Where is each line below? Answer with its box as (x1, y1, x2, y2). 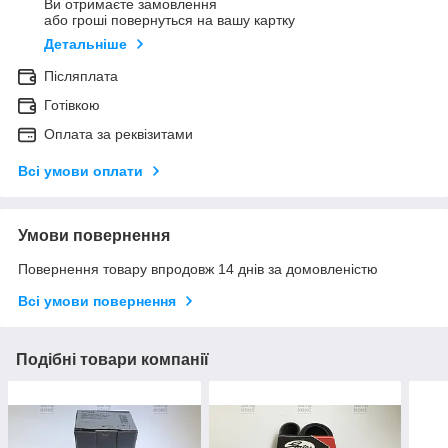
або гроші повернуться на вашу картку (44, 12, 295, 29)
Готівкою (44, 97, 100, 114)
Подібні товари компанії (16, 351, 209, 369)
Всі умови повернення (18, 293, 176, 310)
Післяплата (44, 68, 118, 85)
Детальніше (44, 36, 127, 53)
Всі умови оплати (18, 163, 143, 180)
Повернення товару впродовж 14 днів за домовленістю (18, 261, 378, 278)
